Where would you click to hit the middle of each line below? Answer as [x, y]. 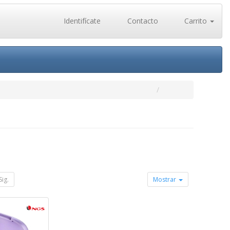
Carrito [196, 21]
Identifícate [81, 21]
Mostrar [166, 179]
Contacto [141, 21]
